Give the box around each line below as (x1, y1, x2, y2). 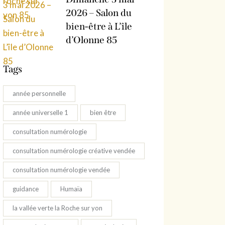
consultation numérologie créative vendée (13, 147, 136, 155)
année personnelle (13, 89, 66, 98)
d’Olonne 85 (66, 34, 118, 46)
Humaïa (60, 185, 83, 193)
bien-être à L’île (66, 20, 133, 32)
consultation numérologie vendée (13, 166, 110, 174)
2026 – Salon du (66, 7, 132, 19)
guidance (13, 185, 39, 193)
